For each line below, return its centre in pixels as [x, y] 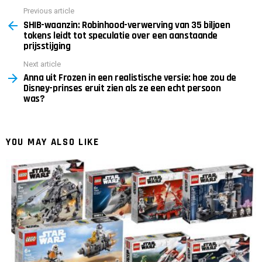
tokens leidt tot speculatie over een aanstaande [121, 35]
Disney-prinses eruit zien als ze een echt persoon [122, 89]
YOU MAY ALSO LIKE [53, 142]
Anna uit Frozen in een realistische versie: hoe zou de [130, 78]
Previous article [49, 11]
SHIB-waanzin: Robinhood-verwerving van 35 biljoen [127, 25]
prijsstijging [47, 46]
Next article [42, 64]
